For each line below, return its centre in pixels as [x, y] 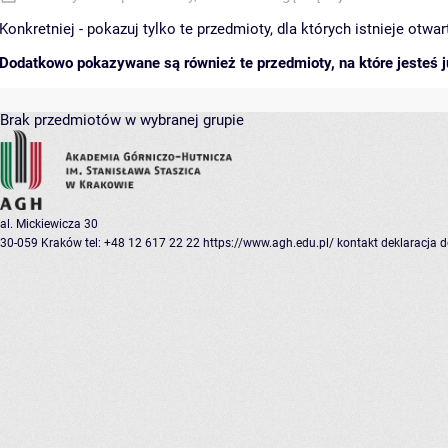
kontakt [357, 243]
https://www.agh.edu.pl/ [268, 243]
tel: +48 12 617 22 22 [142, 243]
